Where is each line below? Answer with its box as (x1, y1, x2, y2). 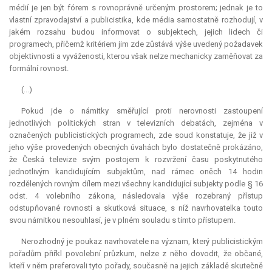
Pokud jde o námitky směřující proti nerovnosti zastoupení (21, 106, 263, 116)
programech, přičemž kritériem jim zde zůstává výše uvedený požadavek (9, 39, 263, 49)
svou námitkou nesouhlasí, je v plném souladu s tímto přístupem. (9, 216, 236, 225)
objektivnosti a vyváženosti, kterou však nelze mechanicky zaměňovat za (9, 52, 263, 61)
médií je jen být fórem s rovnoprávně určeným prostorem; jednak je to (9, 3, 263, 13)
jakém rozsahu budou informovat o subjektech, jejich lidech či (9, 27, 263, 37)
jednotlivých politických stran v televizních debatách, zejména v (9, 118, 263, 128)
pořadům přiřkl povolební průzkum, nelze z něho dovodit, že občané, (9, 249, 263, 259)
